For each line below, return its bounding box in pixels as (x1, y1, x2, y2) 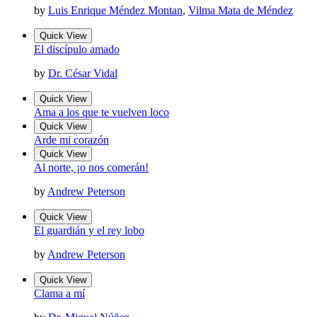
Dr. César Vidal (48, 67, 117, 80)
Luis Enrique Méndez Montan (48, 4, 183, 17)
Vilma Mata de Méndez (188, 4, 293, 17)
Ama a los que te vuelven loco (34, 106, 169, 119)
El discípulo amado (34, 43, 120, 56)
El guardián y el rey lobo (34, 224, 144, 237)
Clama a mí (34, 287, 85, 300)
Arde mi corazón (34, 134, 109, 146)
